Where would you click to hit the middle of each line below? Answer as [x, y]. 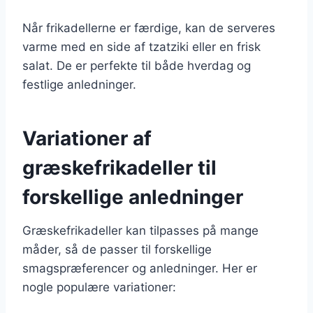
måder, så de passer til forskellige [117, 249]
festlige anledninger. [79, 84]
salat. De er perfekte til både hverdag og [137, 65]
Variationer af [87, 138]
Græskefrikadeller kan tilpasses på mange [140, 230]
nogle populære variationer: [99, 287]
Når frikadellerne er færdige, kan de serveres [149, 28]
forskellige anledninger [133, 197]
